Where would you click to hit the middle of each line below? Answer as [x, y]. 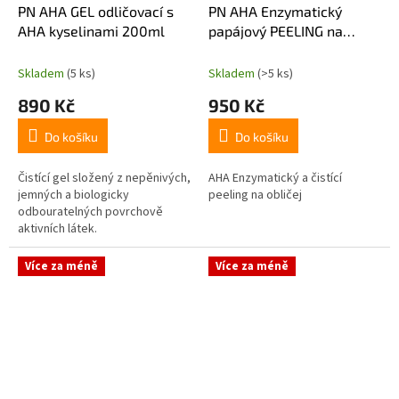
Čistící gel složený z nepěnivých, [104, 179]
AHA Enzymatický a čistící [277, 179]
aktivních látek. [57, 229]
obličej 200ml [253, 51]
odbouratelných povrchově [90, 212]
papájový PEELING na [276, 31]
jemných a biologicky [73, 195]
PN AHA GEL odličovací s [96, 12]
